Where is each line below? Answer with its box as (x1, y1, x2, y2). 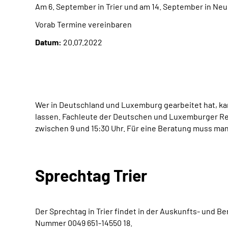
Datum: (35, 37, 62, 47)
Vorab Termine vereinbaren (35, 19, 132, 29)
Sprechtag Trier (35, 165, 147, 185)
